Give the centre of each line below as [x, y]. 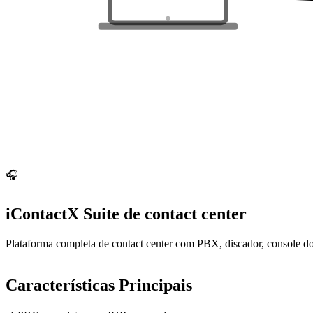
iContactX [42, 213]
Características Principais [99, 285]
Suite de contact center [165, 213]
